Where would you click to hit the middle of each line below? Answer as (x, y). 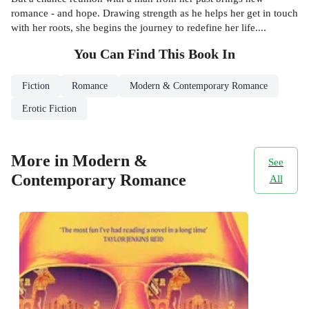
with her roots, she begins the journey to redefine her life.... (139, 27)
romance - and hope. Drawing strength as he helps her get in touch (154, 12)
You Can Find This (131, 54)
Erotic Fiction (49, 108)
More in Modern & (79, 161)
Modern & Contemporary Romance (199, 86)
